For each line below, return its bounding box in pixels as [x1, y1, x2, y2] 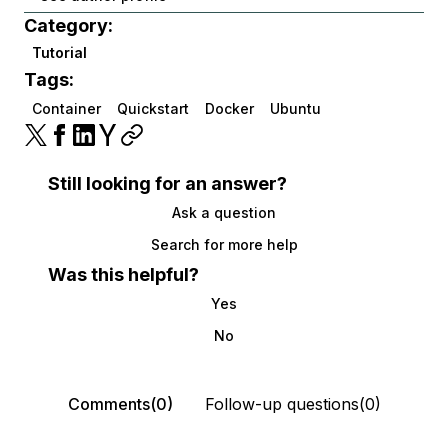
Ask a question [172, 204, 276, 222]
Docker [205, 100, 254, 118]
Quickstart [117, 100, 189, 118]
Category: [24, 15, 113, 37]
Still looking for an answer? [48, 173, 287, 195]
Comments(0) [67, 394, 173, 415]
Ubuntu [270, 100, 321, 118]
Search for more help [150, 236, 298, 254]
